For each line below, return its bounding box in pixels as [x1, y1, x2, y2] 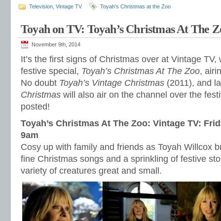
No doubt [21, 78, 59, 88]
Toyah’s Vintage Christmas [59, 78, 164, 88]
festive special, [21, 66, 81, 76]
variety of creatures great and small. [21, 166, 162, 176]
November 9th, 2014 [32, 41, 80, 47]
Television [29, 3, 53, 9]
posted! [21, 102, 50, 111]
